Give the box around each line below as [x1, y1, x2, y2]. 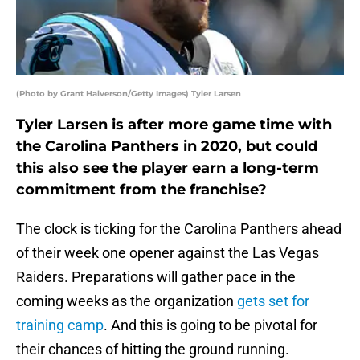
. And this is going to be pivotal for [104, 317, 317, 334]
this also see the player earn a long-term [16, 159, 319, 178]
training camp [16, 317, 104, 334]
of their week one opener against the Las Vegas [16, 244, 319, 262]
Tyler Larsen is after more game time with [16, 116, 332, 134]
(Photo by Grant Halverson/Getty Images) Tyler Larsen [16, 88, 241, 100]
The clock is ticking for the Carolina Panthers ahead [16, 220, 342, 238]
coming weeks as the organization [16, 292, 237, 310]
